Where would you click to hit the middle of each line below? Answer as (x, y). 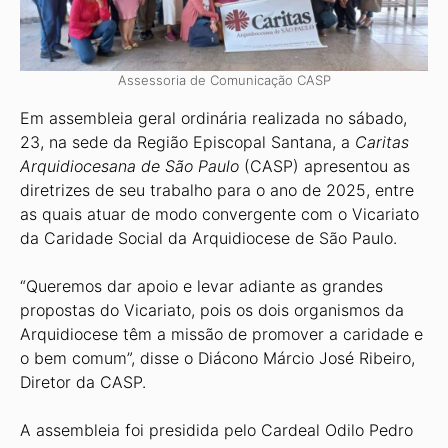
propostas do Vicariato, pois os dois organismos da (212, 310)
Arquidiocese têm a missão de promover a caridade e (221, 334)
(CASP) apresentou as (327, 166)
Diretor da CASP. (83, 382)
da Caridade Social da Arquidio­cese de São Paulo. (208, 238)
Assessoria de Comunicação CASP (224, 80)
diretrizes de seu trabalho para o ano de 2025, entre (217, 190)
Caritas (382, 142)
